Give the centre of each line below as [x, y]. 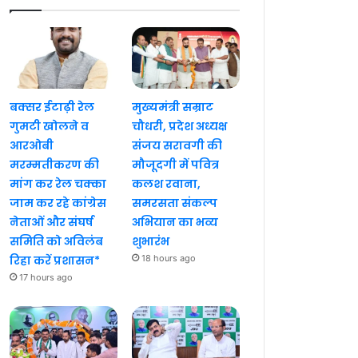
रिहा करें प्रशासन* [55, 260]
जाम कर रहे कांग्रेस [58, 203]
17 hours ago [46, 277]
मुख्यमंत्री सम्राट [172, 107]
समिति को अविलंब [57, 241]
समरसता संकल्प [174, 203]
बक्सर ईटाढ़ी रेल [52, 107]
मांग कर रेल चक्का [58, 183]
